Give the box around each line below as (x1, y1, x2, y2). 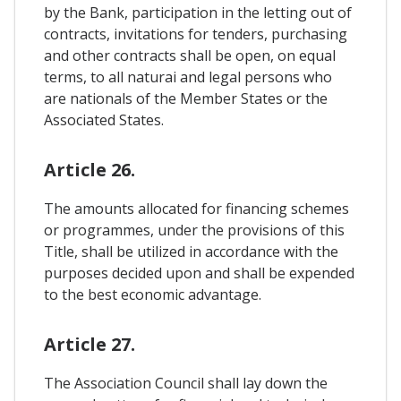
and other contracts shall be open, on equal (44, 45, 336, 65)
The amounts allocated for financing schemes (44, 198, 349, 218)
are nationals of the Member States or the (44, 88, 328, 108)
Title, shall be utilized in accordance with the (44, 241, 338, 261)
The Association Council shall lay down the (44, 372, 328, 393)
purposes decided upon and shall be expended (44, 262, 354, 283)
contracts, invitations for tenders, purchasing (44, 23, 347, 44)
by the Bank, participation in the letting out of (44, 2, 352, 22)
